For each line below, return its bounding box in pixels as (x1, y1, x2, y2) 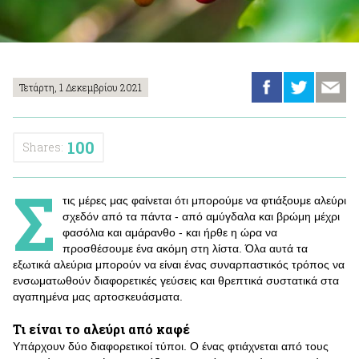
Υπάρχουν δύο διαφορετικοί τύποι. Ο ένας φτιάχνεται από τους (13, 340, 329, 353)
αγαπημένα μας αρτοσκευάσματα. (13, 290, 186, 303)
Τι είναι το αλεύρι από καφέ (13, 321, 190, 337)
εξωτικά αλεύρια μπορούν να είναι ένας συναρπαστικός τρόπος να (13, 258, 345, 271)
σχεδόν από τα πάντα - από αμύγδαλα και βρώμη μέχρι (63, 210, 340, 223)
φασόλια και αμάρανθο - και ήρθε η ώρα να (63, 226, 277, 239)
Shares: (22, 139, 63, 155)
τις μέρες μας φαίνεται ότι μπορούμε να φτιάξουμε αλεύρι (63, 194, 346, 207)
